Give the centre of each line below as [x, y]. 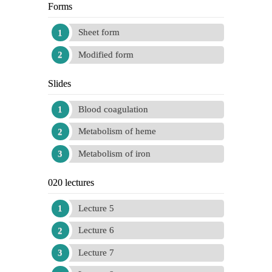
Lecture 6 [96, 230]
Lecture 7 [96, 252]
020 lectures [71, 182]
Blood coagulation [113, 109]
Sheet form [99, 32]
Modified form [106, 54]
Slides [59, 83]
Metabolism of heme [117, 131]
